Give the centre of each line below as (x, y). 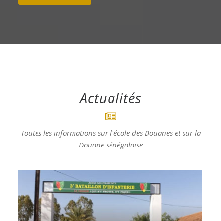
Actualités (110, 98)
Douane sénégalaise (110, 145)
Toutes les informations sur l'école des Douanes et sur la (110, 133)
